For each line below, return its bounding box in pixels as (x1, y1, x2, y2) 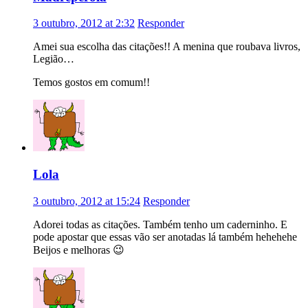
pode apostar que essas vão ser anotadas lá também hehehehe (33, 230, 297, 243)
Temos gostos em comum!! (33, 76, 150, 89)
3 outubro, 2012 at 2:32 (33, 17, 135, 30)
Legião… (33, 53, 74, 65)
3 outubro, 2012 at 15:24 (33, 195, 140, 207)
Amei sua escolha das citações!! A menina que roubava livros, (33, 41, 300, 53)
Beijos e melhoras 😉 (33, 243, 124, 256)
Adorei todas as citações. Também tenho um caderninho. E (33, 218, 287, 230)
